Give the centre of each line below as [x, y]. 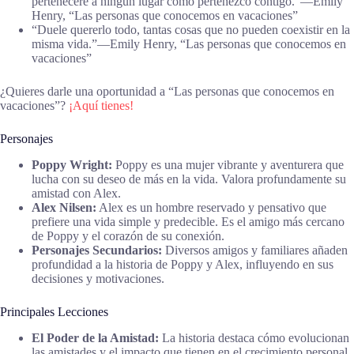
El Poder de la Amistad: [95, 337]
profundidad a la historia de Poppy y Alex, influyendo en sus [183, 264]
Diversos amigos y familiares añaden [255, 250]
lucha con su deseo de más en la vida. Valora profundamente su [189, 179]
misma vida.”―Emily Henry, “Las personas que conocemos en [189, 43]
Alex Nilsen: [64, 207]
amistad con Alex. [76, 193]
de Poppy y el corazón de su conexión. [128, 235]
